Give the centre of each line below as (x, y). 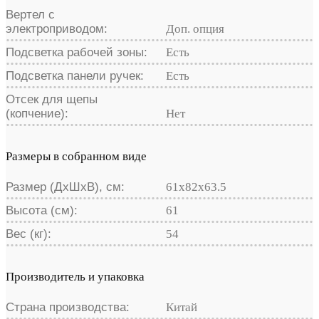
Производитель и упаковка (75, 276)
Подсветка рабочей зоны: (77, 52)
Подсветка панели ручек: (75, 75)
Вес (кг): (28, 234)
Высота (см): (42, 210)
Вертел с (30, 14)
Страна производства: (68, 307)
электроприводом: (57, 28)
